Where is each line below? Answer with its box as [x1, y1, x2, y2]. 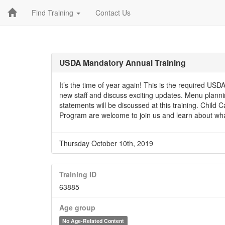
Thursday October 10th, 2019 [59, 138, 153, 148]
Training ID [59, 169, 96, 179]
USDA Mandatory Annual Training [59, 57, 186, 68]
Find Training [32, 8, 75, 18]
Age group [59, 202, 95, 212]
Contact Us [95, 8, 131, 18]
